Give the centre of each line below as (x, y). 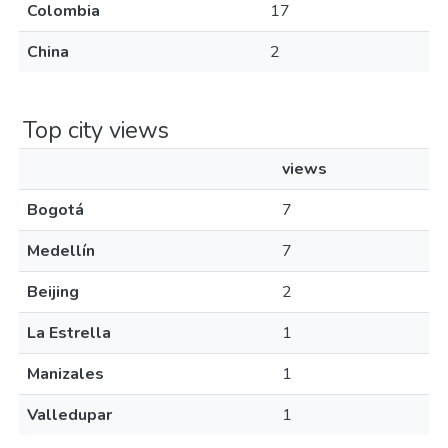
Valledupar (69, 415)
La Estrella (69, 333)
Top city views (96, 130)
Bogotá (55, 210)
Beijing (53, 292)
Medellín (61, 251)
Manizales (65, 374)
